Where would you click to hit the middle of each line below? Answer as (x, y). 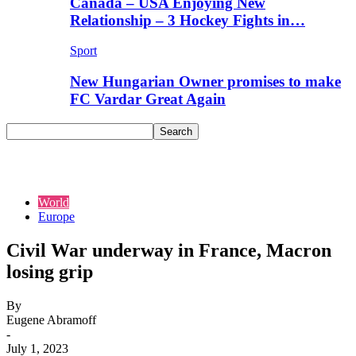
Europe (56, 216)
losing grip (50, 271)
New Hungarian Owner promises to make (205, 82)
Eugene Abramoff (51, 319)
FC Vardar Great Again (148, 99)
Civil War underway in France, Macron (169, 250)
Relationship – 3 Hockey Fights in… (188, 20)
